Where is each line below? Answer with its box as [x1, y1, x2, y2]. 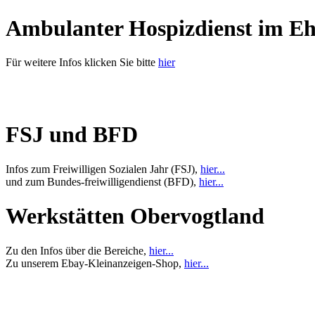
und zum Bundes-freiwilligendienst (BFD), [6, 175, 199, 188]
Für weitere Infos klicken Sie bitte [6, 56, 158, 68]
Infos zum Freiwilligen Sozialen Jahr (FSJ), [6, 162, 200, 175]
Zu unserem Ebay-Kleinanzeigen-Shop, [6, 257, 184, 269]
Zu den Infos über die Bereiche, [6, 244, 149, 257]
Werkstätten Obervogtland [6, 203, 264, 229]
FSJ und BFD [6, 122, 138, 148]
